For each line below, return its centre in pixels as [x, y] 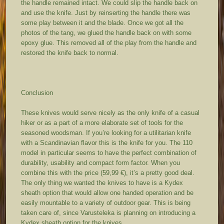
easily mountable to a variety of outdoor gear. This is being [106, 203]
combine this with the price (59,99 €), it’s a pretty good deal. [108, 173]
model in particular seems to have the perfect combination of [109, 153]
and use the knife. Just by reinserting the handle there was [106, 13]
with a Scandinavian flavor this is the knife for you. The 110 [107, 143]
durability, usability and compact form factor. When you [101, 163]
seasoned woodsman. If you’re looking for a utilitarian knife [106, 133]
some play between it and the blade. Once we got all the [102, 23]
